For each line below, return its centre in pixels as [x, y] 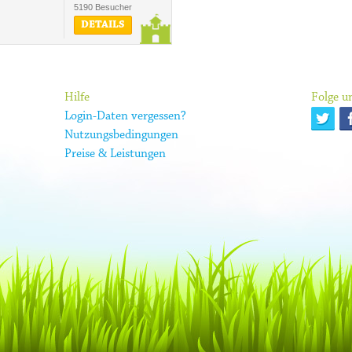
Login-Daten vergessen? [126, 116]
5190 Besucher [103, 7]
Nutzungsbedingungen [122, 135]
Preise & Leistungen [115, 154]
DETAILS [103, 25]
